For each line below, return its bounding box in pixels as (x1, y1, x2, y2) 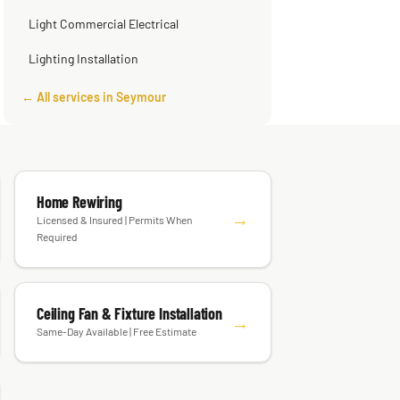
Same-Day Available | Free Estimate (37, 337, 196, 349)
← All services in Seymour (21, 101, 166, 116)
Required (37, 242, 78, 254)
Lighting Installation (29, 62, 138, 78)
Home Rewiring (37, 204, 122, 223)
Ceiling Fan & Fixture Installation (37, 315, 222, 335)
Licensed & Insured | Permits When (37, 225, 192, 237)
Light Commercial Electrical (29, 28, 179, 43)
